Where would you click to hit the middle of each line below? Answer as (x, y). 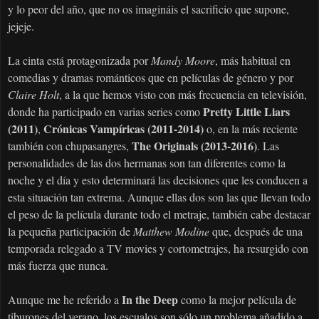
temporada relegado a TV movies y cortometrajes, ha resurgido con (158, 249)
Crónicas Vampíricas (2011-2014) (124, 129)
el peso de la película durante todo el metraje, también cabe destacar (159, 214)
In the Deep (150, 300)
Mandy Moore (183, 61)
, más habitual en (253, 61)
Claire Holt (33, 95)
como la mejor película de (237, 300)
